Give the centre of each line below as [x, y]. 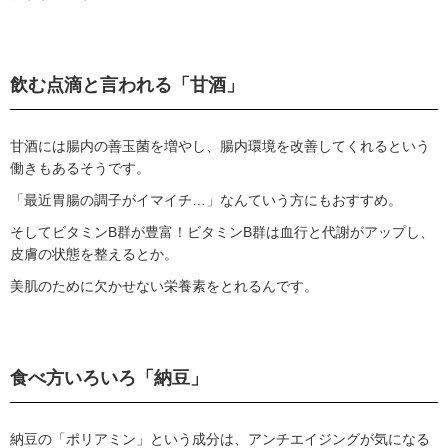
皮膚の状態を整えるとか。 [94, 254]
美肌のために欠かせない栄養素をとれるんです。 [164, 286]
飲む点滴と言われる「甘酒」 [127, 85]
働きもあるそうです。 [80, 168]
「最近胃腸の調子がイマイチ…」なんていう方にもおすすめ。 [206, 200]
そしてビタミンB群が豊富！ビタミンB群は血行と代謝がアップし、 [222, 232]
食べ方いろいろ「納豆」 [109, 378]
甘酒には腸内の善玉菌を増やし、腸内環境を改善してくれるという [220, 146]
